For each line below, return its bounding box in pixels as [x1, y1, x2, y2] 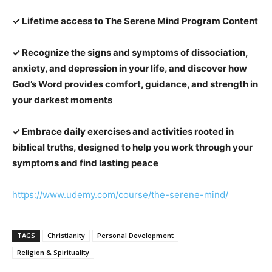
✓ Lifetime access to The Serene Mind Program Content [12, 15, 258, 27]
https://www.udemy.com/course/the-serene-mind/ [12, 189, 228, 201]
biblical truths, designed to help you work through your [12, 141, 253, 154]
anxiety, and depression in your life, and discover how [12, 63, 247, 75]
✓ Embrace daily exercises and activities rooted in [12, 126, 234, 138]
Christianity [47, 231, 85, 240]
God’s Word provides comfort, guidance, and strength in [12, 78, 258, 90]
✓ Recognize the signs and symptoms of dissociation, [12, 47, 248, 59]
